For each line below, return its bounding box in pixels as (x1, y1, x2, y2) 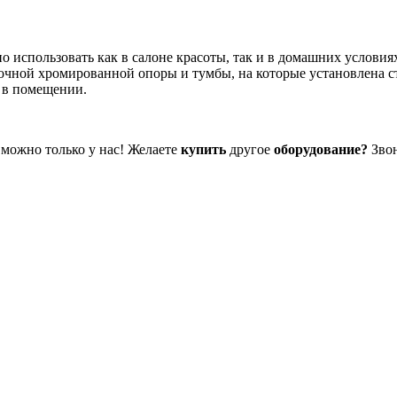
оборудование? (274, 141, 371, 157)
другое (226, 141, 274, 157)
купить (181, 141, 226, 157)
